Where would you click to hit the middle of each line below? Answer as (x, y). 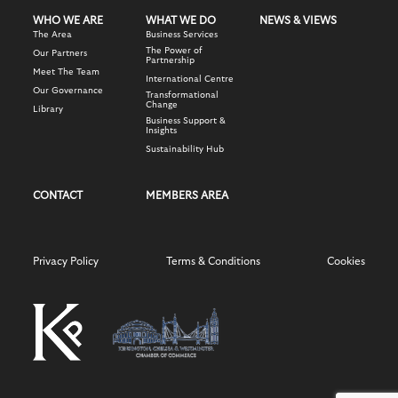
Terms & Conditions (213, 262)
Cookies (346, 262)
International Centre (190, 80)
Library (48, 110)
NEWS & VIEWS (298, 21)
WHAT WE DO (181, 21)
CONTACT (57, 196)
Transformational (183, 96)
